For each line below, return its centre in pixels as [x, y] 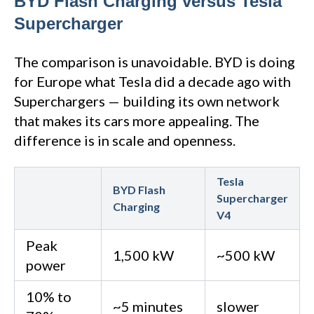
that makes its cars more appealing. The [137, 121]
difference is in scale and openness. [125, 141]
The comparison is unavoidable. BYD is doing [155, 62]
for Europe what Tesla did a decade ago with [152, 82]
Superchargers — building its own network [147, 101]
